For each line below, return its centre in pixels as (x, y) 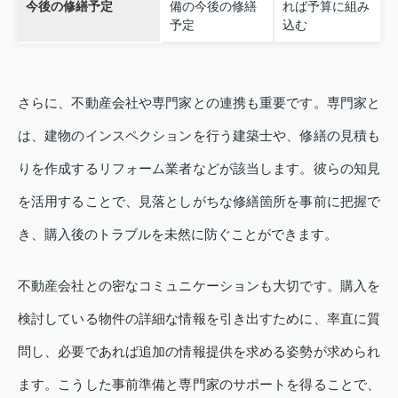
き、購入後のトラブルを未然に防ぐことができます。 (178, 234)
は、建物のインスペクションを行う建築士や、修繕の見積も (199, 135)
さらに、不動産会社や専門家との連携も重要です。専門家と (199, 103)
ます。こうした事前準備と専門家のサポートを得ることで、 (199, 384)
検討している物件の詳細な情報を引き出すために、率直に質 (199, 318)
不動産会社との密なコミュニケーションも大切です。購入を (199, 286)
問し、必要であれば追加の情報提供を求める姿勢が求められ (199, 351)
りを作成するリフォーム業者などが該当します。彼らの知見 (199, 168)
